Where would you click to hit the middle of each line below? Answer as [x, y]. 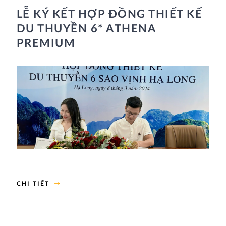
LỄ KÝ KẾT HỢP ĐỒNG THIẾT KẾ [109, 14]
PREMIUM [46, 43]
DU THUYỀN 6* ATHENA [86, 29]
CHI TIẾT [33, 184]
